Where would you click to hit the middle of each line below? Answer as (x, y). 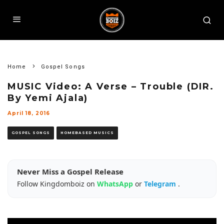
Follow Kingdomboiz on (57, 184)
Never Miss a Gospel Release (70, 171)
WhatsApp (116, 184)
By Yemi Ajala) (48, 98)
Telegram (161, 184)
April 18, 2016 (29, 113)
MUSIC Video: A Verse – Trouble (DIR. (111, 86)
